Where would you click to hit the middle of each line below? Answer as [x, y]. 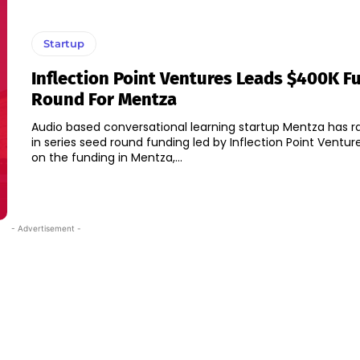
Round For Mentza [104, 100]
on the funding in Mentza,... [106, 158]
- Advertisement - [46, 229]
